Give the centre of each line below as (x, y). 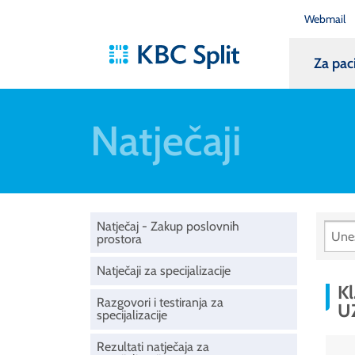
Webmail (324, 19)
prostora (119, 239)
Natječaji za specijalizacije (164, 270)
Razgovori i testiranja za (160, 303)
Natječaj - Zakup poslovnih (168, 226)
